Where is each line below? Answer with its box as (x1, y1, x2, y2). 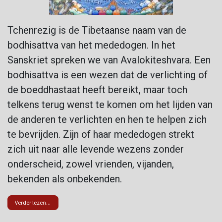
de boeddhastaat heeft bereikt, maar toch (7, 84, 187, 96)
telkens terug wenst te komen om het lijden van (7, 99, 213, 111)
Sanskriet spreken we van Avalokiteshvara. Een (7, 54, 211, 66)
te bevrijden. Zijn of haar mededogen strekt (7, 128, 194, 141)
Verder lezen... (15, 199, 51, 207)
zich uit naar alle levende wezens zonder (7, 143, 184, 156)
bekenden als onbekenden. (7, 173, 122, 185)
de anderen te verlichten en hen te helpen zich (7, 113, 207, 126)
